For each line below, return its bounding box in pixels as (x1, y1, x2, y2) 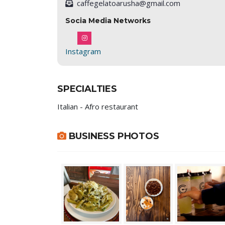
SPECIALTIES (57, 83, 117, 94)
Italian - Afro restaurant (57, 101, 138, 111)
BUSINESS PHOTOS (66, 131, 159, 142)
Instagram (65, 46, 101, 56)
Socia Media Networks (65, 16, 151, 25)
